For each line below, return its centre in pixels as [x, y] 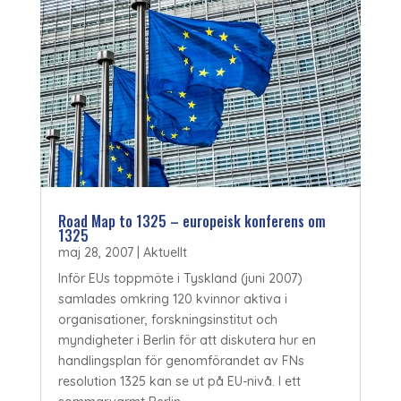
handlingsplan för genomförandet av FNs [181, 361]
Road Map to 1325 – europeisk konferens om [192, 222]
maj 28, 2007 [95, 253]
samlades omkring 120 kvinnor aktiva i [172, 299]
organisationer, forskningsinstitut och [167, 320]
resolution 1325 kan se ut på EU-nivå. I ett [179, 382]
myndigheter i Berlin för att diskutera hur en [187, 341]
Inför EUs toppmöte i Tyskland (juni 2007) [180, 279]
